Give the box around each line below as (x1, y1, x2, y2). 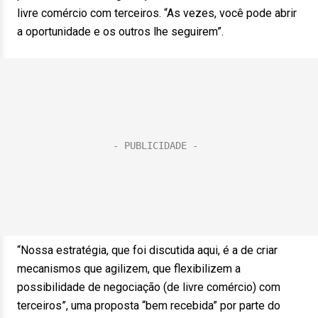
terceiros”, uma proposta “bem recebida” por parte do (17, 299, 280, 312)
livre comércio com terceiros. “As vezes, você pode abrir (17, 6, 297, 20)
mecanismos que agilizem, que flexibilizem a (17, 262, 241, 275)
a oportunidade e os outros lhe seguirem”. (17, 25, 224, 38)
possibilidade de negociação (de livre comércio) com (17, 280, 280, 294)
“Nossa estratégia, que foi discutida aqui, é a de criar (17, 243, 278, 257)
